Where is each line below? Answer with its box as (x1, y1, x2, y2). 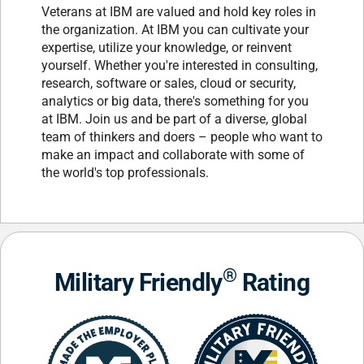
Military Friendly (54, 268, 223, 297)
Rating (236, 268, 310, 297)
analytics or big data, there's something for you (41, 93, 309, 109)
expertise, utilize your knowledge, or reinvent (41, 40, 292, 55)
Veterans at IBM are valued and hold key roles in (41, 4, 316, 19)
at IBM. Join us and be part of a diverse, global (41, 111, 307, 127)
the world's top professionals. (41, 165, 209, 180)
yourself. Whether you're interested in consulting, (41, 58, 318, 73)
